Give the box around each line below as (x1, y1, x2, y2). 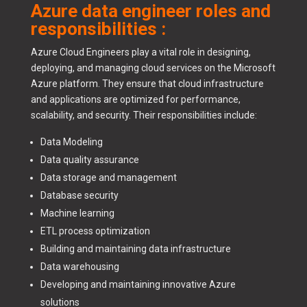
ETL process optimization (40, 225, 150, 237)
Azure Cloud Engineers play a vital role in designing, (30, 47, 251, 58)
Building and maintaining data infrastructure (40, 243, 231, 255)
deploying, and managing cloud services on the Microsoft (30, 62, 275, 74)
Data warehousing (40, 261, 119, 273)
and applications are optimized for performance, (30, 94, 241, 106)
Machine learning (40, 208, 114, 219)
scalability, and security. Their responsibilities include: (30, 110, 257, 121)
